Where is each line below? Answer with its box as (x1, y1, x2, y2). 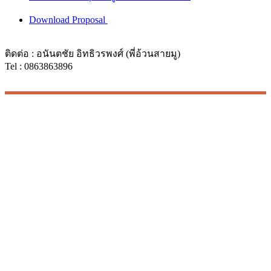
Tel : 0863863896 (5, 60, 73, 71)
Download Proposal (29, 14, 108, 25)
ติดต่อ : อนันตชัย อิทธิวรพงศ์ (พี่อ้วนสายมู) (5, 48, 180, 59)
